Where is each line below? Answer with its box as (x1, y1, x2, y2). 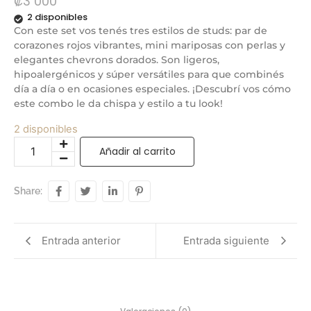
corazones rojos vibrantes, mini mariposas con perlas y (14, 39, 285, 52)
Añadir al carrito (99, 144, 176, 158)
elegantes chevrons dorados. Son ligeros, (14, 53, 219, 67)
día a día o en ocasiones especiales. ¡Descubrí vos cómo (14, 83, 291, 96)
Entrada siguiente (183, 233, 269, 247)
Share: (14, 185, 42, 196)
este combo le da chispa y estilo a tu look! (14, 97, 223, 110)
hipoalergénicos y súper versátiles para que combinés (14, 68, 284, 81)
